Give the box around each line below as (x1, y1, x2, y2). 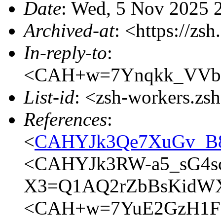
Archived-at (24, 19, 114, 41)
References (24, 108, 107, 130)
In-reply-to (24, 41, 107, 63)
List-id (24, 86, 74, 108)
